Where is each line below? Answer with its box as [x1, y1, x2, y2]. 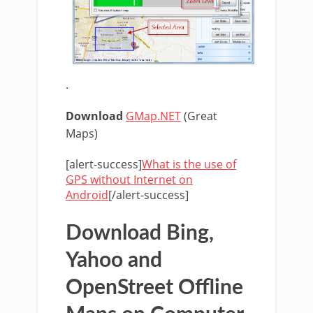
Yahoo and [66, 250, 162, 271]
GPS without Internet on [66, 172, 193, 187]
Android [66, 187, 108, 203]
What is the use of [142, 156, 236, 172]
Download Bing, [66, 223, 214, 244]
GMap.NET [126, 108, 181, 124]
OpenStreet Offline [66, 277, 243, 298]
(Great [181, 108, 217, 124]
